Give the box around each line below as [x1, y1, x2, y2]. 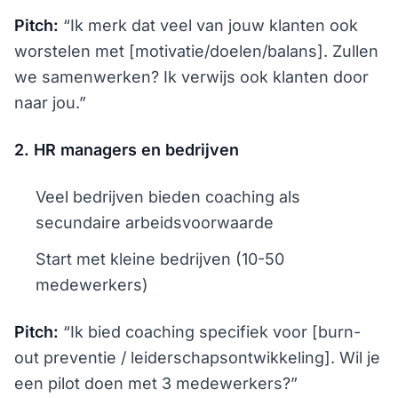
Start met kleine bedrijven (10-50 [36, 250, 284, 268]
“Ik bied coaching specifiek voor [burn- [59, 322, 361, 341]
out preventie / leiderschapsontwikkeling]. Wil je [14, 348, 380, 367]
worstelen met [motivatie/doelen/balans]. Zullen [14, 42, 378, 60]
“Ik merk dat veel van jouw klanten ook [59, 16, 358, 35]
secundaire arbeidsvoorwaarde [36, 213, 274, 232]
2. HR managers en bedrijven [14, 140, 239, 159]
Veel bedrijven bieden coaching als [36, 187, 300, 206]
